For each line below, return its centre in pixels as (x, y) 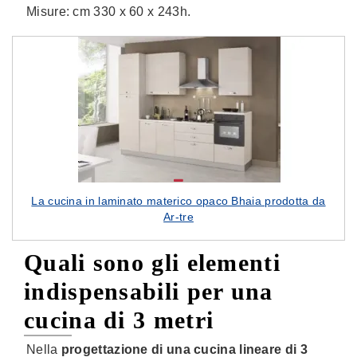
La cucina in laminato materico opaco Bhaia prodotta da (178, 201)
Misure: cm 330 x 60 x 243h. (109, 12)
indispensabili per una (149, 291)
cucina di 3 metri (119, 320)
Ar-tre (178, 217)
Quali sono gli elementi (152, 263)
